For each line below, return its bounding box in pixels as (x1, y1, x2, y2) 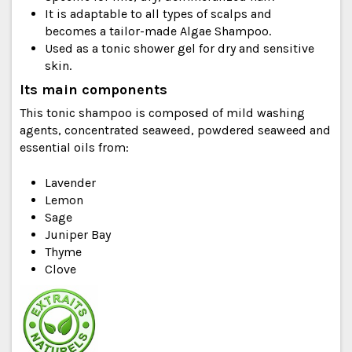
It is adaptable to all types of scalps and (45, 5, 272, 21)
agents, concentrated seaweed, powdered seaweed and (20, 123, 331, 138)
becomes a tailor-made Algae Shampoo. (45, 23, 271, 38)
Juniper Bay (45, 226, 111, 242)
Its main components (20, 81, 167, 99)
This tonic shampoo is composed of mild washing (20, 105, 305, 121)
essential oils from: (20, 140, 129, 156)
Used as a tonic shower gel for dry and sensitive (45, 40, 314, 56)
